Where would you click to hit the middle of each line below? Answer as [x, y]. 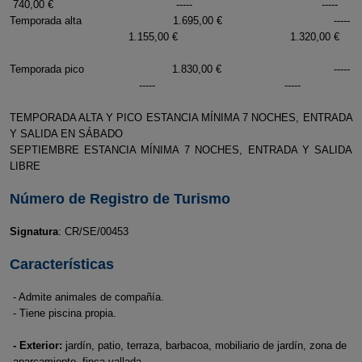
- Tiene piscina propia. [65, 313]
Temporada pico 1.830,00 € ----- [181, 69]
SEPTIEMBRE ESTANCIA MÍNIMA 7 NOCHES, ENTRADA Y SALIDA [181, 150]
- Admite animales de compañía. [88, 297]
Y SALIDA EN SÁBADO [67, 134]
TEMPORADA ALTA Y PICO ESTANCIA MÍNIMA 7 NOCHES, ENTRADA [181, 118]
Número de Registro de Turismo [120, 199]
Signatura [34, 232]
